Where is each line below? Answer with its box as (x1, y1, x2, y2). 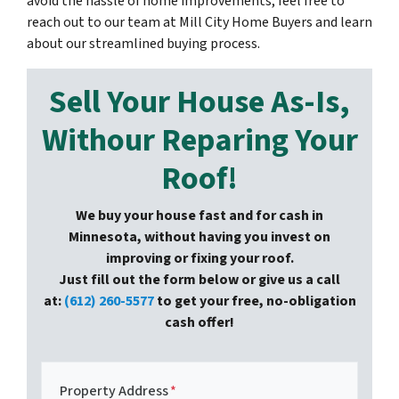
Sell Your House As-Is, (49, 79, 350, 126)
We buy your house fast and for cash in (76, 206, 323, 226)
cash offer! (165, 313, 234, 333)
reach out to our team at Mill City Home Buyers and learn (27, 12, 372, 33)
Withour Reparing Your (41, 118, 358, 164)
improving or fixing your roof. (105, 248, 294, 269)
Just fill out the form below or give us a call (59, 270, 340, 290)
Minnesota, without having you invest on (69, 227, 330, 248)
